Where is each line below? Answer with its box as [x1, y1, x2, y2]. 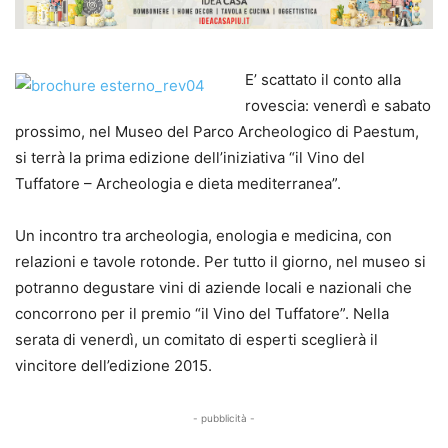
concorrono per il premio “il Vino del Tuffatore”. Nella [15, 303, 389, 323]
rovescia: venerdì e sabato [245, 95, 431, 115]
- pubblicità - [193, 411, 255, 424]
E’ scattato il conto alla [245, 69, 401, 89]
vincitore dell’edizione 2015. [15, 355, 212, 375]
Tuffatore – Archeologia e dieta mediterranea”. [15, 173, 341, 193]
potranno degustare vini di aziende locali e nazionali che [15, 277, 412, 297]
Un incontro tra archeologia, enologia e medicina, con [15, 225, 392, 245]
